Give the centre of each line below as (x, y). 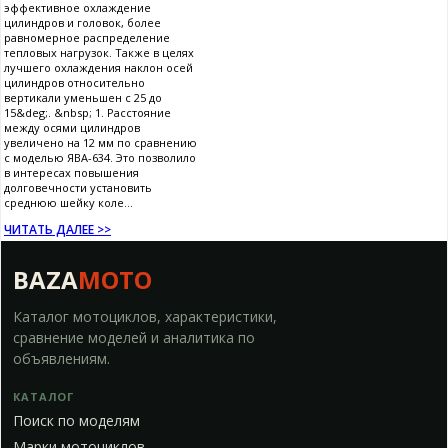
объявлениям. (61, 358)
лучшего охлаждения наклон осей (98, 67)
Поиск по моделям (76, 420)
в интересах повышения (71, 172)
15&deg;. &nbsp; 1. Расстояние (87, 112)
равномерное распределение (87, 37)
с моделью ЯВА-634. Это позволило (100, 157)
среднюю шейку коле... (68, 202)
